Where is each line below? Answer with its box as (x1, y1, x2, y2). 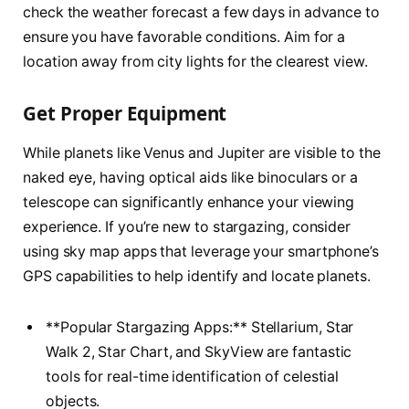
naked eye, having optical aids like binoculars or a (23, 169, 358, 187)
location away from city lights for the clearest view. (23, 53, 368, 71)
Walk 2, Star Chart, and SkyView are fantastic (46, 343, 352, 362)
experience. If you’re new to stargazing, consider (23, 218, 351, 236)
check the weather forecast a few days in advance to (23, 4, 380, 22)
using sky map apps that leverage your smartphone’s (23, 243, 380, 261)
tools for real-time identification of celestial (46, 368, 340, 386)
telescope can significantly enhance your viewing (23, 194, 355, 212)
